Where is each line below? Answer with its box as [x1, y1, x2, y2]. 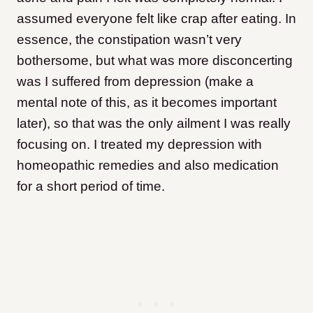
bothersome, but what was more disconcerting [17, 53, 293, 68]
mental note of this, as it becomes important [17, 95, 277, 110]
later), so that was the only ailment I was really [17, 116, 291, 131]
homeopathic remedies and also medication [17, 158, 279, 173]
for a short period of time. [17, 179, 165, 194]
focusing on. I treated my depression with [17, 137, 262, 152]
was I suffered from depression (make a [17, 74, 254, 89]
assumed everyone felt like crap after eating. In [17, 11, 296, 27]
